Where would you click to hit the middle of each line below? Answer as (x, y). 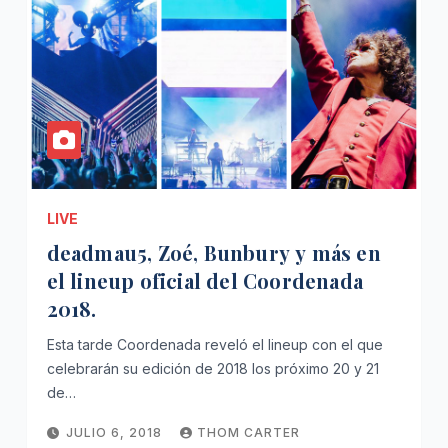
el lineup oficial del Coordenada (205, 280)
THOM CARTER (248, 432)
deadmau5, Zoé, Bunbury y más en (213, 252)
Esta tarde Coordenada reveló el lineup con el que (214, 344)
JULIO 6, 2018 (115, 432)
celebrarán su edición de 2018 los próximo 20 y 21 (212, 368)
